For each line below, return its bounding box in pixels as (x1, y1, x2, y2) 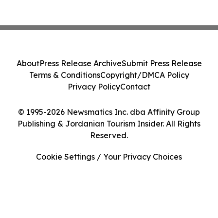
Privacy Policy (68, 82, 120, 91)
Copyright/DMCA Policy (100, 70, 189, 80)
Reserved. (90, 130, 128, 140)
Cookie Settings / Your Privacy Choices (36, 152, 182, 162)
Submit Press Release (121, 58, 202, 68)
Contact (120, 82, 150, 91)
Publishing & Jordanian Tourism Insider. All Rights (18, 119, 200, 128)
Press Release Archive (39, 58, 122, 68)
